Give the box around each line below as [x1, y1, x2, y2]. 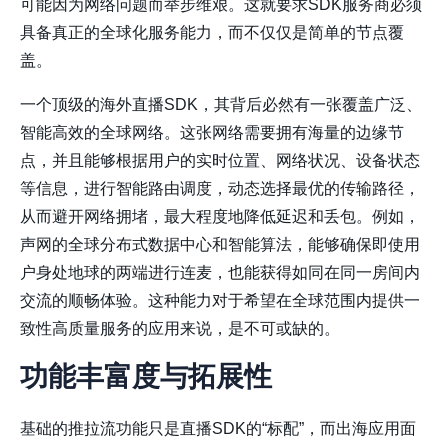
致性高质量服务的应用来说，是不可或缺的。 [20, 320, 340, 338]
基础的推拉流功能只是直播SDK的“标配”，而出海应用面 [20, 420, 416, 438]
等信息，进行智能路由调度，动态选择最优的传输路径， [20, 180, 420, 198]
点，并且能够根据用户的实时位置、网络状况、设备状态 [20, 152, 420, 170]
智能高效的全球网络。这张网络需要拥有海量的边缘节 [20, 124, 404, 142]
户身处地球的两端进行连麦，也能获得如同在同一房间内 [20, 264, 420, 282]
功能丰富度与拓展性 [20, 361, 272, 393]
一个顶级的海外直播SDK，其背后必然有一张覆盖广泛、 [20, 96, 422, 114]
